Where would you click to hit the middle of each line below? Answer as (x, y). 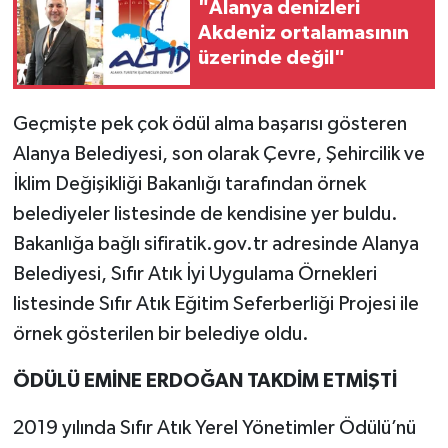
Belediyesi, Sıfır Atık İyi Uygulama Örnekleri (194, 274)
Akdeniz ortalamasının (303, 32)
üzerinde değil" (271, 57)
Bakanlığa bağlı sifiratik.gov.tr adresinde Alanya (215, 244)
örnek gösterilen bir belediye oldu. (160, 334)
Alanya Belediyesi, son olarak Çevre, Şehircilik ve (218, 154)
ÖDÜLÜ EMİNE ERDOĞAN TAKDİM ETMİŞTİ (204, 381)
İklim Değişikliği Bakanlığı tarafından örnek (189, 184)
